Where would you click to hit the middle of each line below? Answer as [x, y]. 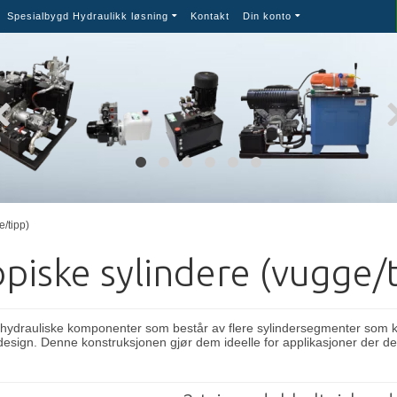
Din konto [267, 16]
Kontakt [210, 16]
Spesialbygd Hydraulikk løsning [87, 16]
